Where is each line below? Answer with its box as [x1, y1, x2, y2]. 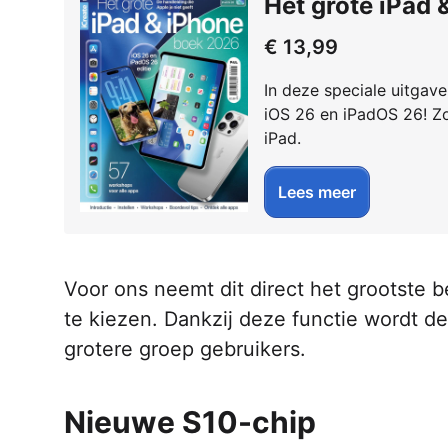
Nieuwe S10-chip [64, 404, 316, 441]
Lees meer [278, 182, 356, 203]
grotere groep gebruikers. [64, 337, 306, 362]
